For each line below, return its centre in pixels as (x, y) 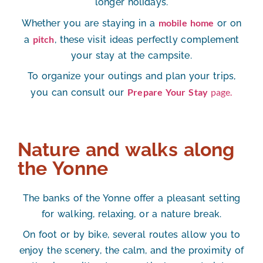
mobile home (186, 23)
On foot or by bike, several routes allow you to (131, 235)
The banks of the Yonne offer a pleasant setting (131, 198)
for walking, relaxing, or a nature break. (131, 214)
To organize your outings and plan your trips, (131, 76)
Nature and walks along (126, 150)
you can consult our (79, 93)
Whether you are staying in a (90, 23)
